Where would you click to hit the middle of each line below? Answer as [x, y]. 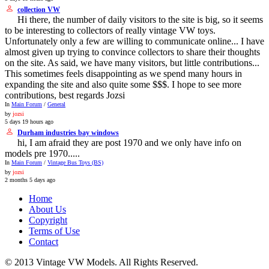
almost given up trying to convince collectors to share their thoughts [132, 52]
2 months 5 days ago [30, 180]
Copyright [48, 220]
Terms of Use [54, 231]
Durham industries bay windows [68, 133]
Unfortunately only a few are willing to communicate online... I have [134, 41]
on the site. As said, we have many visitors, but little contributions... [132, 63]
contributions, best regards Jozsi [65, 95]
